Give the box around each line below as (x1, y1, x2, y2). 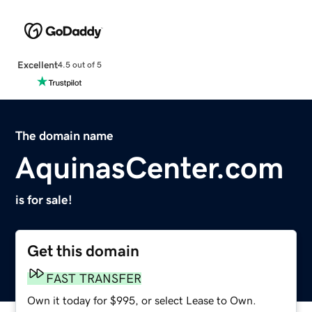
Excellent (17, 59, 58, 70)
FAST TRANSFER (46, 272, 142, 285)
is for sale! (15, 193, 73, 206)
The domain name (15, 129, 114, 142)
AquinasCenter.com (15, 152, 285, 183)
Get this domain (27, 242, 140, 259)
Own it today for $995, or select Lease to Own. (27, 294, 257, 306)
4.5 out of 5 (57, 61, 102, 70)
